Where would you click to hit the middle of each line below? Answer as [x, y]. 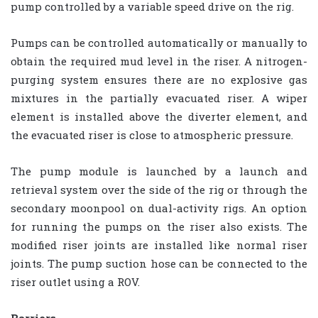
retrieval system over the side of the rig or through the [159, 190]
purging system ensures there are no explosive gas [159, 80]
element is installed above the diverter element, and [159, 117]
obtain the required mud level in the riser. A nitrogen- [159, 61]
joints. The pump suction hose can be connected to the [159, 264]
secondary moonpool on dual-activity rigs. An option [159, 208]
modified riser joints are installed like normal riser [159, 245]
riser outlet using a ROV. [75, 282]
